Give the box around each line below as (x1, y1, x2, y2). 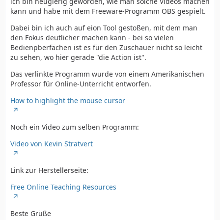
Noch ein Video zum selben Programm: (10, 122, 139, 132)
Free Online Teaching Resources (10, 182, 116, 192)
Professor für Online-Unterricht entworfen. (10, 79, 151, 88)
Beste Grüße (10, 209, 51, 218)
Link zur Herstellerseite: (10, 165, 88, 175)
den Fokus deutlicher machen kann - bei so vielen (10, 33, 174, 42)
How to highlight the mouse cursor (10, 96, 125, 105)
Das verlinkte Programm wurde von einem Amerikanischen (10, 69, 204, 79)
